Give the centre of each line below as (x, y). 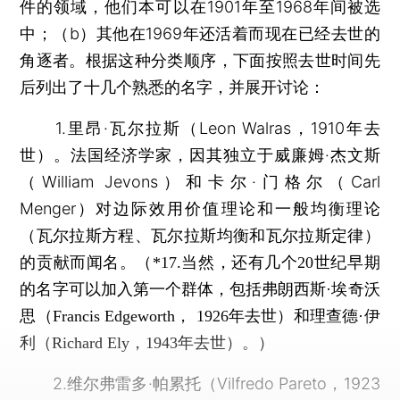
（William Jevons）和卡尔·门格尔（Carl (200, 182)
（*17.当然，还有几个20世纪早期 (258, 262)
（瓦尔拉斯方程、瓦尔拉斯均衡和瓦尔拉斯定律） (200, 235)
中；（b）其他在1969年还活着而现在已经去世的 (200, 33)
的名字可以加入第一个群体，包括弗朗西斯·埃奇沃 (200, 289)
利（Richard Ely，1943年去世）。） (147, 343)
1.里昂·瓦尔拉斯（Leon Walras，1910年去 (200, 128)
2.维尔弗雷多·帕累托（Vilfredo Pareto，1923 (200, 383)
